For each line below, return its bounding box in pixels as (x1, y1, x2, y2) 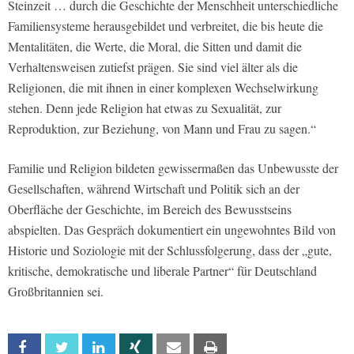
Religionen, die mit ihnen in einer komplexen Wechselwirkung (8, 78, 318, 96)
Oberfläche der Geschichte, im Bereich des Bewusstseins (8, 200, 292, 217)
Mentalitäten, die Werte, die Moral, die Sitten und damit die (8, 37, 302, 55)
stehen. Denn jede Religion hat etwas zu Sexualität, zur (8, 99, 281, 116)
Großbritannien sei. (8, 282, 104, 299)
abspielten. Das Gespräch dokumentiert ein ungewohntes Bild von (8, 220, 336, 238)
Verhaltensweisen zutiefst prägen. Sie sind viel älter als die (8, 58, 298, 75)
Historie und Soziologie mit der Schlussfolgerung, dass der (8, 241, 302, 258)
